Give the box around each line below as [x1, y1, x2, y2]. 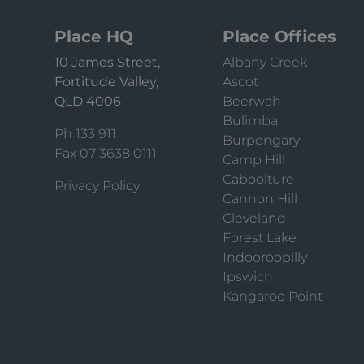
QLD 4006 [54, 93, 121, 109]
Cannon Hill [222, 191, 297, 206]
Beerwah [222, 93, 281, 109]
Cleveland [222, 210, 286, 226]
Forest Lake [222, 230, 297, 245]
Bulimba [222, 113, 278, 128]
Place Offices [222, 27, 336, 46]
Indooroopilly [222, 249, 307, 265]
